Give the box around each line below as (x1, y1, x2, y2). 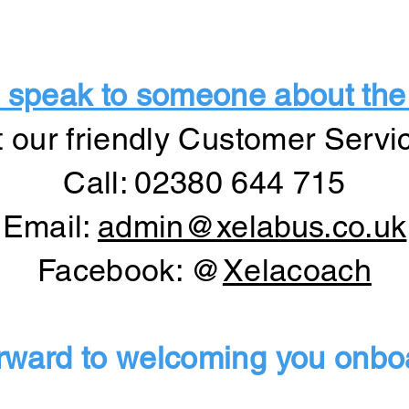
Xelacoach (222, 252, 372, 288)
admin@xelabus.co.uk (97, 208, 407, 245)
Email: (2, 208, 98, 245)
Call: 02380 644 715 (63, 164, 346, 201)
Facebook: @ (37, 252, 223, 288)
